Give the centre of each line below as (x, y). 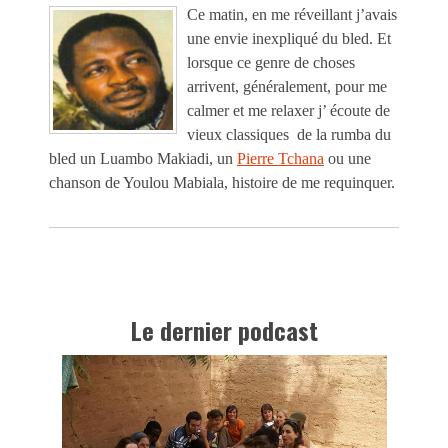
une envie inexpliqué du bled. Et (289, 38)
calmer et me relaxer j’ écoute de (288, 110)
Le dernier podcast (224, 330)
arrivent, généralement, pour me (287, 86)
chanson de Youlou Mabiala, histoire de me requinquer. (222, 182)
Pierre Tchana (280, 158)
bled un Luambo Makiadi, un (143, 158)
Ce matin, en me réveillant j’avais (292, 14)
